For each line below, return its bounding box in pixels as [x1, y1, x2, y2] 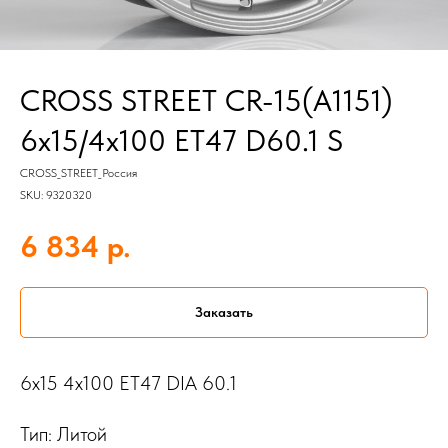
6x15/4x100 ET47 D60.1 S [20, 122, 343, 158]
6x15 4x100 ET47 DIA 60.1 [20, 371, 237, 396]
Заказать [195, 303, 253, 320]
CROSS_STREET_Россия [20, 166, 137, 180]
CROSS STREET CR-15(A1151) [20, 82, 393, 118]
